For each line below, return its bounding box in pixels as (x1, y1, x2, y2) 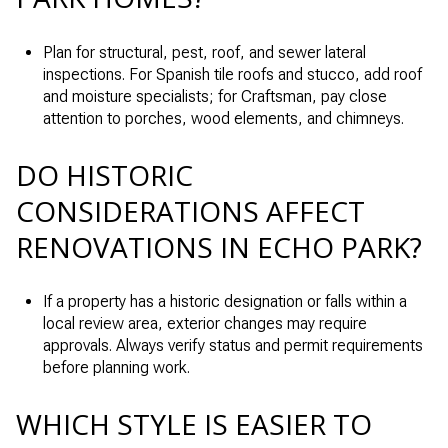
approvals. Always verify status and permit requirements (42, 336, 423, 356)
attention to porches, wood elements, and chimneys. (42, 109, 404, 129)
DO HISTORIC (16, 155, 193, 194)
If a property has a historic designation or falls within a (42, 292, 407, 312)
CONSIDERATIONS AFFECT (16, 191, 365, 230)
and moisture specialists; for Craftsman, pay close (42, 87, 387, 107)
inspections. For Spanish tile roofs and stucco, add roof (42, 65, 422, 85)
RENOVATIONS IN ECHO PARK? (16, 227, 422, 266)
